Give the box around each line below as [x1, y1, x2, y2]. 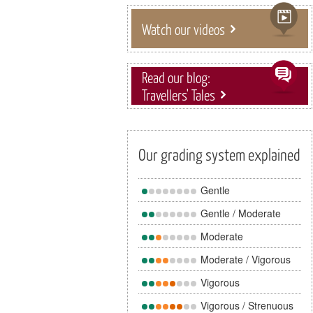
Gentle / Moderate [198, 206, 281, 221]
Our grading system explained [138, 145, 300, 165]
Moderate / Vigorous [198, 252, 291, 267]
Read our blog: [142, 68, 210, 86]
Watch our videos [142, 20, 225, 38]
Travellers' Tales [142, 85, 215, 103]
